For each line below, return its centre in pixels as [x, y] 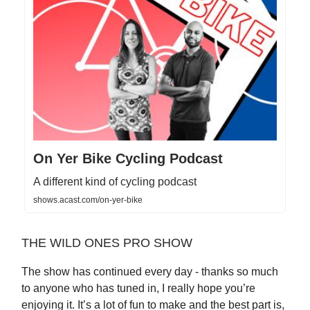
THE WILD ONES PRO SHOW [107, 243]
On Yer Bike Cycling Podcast [128, 158]
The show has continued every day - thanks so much [150, 271]
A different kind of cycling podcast [115, 181]
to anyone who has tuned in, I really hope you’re [138, 288]
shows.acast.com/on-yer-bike [88, 200]
